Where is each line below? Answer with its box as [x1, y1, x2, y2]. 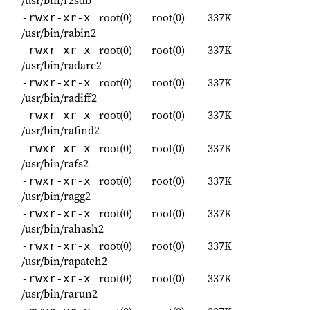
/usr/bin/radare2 [21, 57, 102, 73]
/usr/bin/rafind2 [21, 122, 100, 138]
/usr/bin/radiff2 [21, 90, 97, 106]
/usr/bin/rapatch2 [21, 253, 107, 269]
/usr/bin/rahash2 [21, 221, 104, 237]
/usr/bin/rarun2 [21, 286, 98, 302]
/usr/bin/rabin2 [21, 24, 96, 40]
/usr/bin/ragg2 [21, 188, 91, 203]
